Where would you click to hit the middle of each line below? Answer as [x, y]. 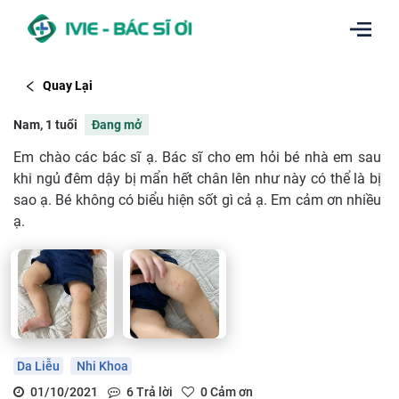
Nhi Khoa [101, 366]
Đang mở [117, 124]
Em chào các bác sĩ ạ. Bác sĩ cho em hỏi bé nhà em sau [197, 157]
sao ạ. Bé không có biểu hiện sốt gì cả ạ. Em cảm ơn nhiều [197, 199]
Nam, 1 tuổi [45, 124]
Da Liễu [38, 366]
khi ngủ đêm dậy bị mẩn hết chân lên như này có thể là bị [197, 178]
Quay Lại [67, 86]
